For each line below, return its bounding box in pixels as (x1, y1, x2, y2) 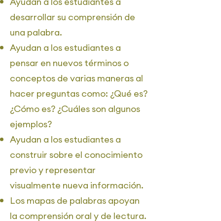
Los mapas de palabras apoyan (10, 195, 140, 206)
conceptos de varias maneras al (10, 73, 143, 84)
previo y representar (10, 164, 96, 176)
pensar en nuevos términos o (10, 57, 129, 69)
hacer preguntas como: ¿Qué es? (10, 88, 147, 99)
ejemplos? (10, 118, 52, 130)
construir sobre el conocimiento (10, 149, 143, 160)
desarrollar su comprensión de (10, 11, 135, 23)
